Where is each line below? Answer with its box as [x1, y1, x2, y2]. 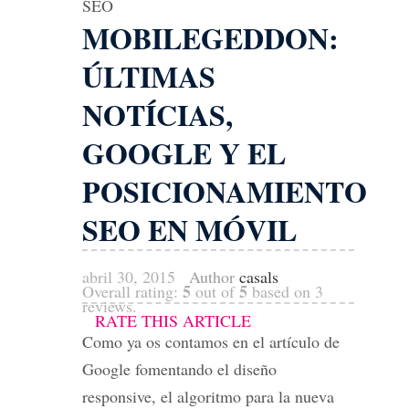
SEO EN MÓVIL [82, 208, 297, 251]
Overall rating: [82, 280, 183, 302]
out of [195, 280, 239, 302]
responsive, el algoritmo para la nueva [82, 385, 334, 407]
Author [189, 266, 235, 288]
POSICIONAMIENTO [82, 170, 367, 213]
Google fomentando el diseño [82, 358, 277, 380]
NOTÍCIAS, [82, 93, 233, 136]
